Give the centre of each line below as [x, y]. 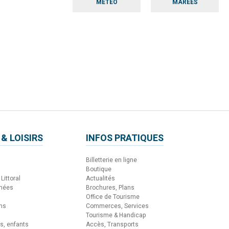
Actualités [100, 178]
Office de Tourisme [113, 197]
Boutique [99, 169]
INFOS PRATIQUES [125, 138]
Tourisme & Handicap [116, 215]
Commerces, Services [117, 206]
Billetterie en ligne [111, 160]
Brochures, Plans [110, 187]
